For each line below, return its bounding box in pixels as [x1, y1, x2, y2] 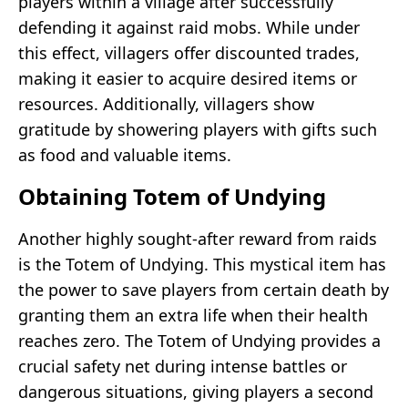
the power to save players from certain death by [18, 278, 389, 301]
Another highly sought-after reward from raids [18, 227, 377, 250]
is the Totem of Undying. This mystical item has [18, 252, 386, 275]
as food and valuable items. [18, 143, 231, 166]
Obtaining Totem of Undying [18, 180, 326, 211]
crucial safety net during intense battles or [18, 354, 347, 377]
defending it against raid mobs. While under [18, 15, 360, 38]
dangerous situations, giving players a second [18, 380, 373, 403]
